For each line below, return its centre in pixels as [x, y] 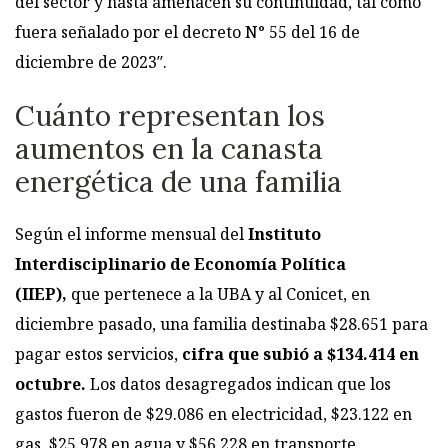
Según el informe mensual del [131, 234]
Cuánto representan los [170, 116]
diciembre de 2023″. [91, 62]
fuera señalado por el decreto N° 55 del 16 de [187, 32]
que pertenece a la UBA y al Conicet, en [218, 294]
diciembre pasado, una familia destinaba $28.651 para [221, 324]
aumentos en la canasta [169, 149]
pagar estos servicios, [96, 354]
